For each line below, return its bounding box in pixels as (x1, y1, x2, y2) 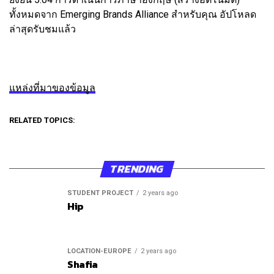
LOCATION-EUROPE (67, 246, 131, 255)
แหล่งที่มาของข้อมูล (9, 81, 95, 94)
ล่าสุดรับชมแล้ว (9, 23, 76, 35)
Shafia (67, 256, 98, 272)
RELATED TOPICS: (9, 115, 75, 125)
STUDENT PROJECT (67, 188, 133, 197)
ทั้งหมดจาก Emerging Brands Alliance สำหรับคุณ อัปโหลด (9, 8, 256, 20)
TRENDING (108, 160, 166, 177)
